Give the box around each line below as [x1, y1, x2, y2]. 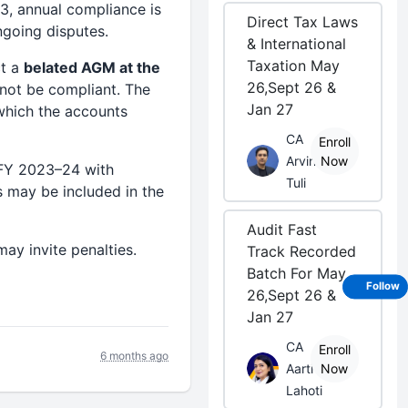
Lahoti [286, 382, 323, 398]
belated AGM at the [23, 58, 160, 76]
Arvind [286, 153, 325, 168]
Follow [366, 280, 400, 293]
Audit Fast [247, 220, 318, 239]
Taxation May [247, 56, 341, 75]
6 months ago [100, 348, 169, 362]
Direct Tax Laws [247, 13, 359, 31]
